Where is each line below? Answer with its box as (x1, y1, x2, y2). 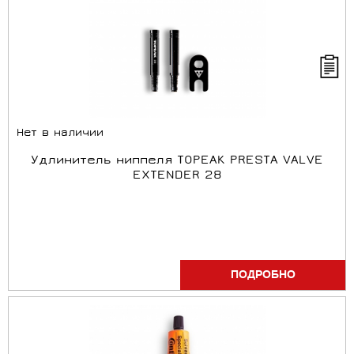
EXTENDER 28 (132, 168, 222, 184)
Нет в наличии (17, 127, 104, 141)
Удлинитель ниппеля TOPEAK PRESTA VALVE (31, 153, 323, 169)
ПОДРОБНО (230, 267, 296, 283)
